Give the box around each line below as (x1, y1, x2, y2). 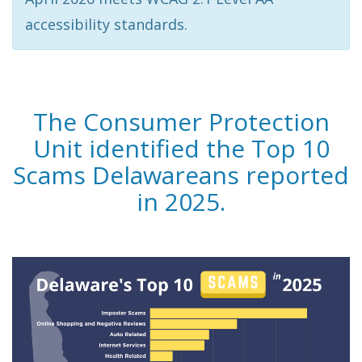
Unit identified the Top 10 (32, 132, 330, 165)
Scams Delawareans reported (13, 158, 349, 192)
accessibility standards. (25, 15, 187, 34)
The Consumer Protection (32, 105, 330, 138)
